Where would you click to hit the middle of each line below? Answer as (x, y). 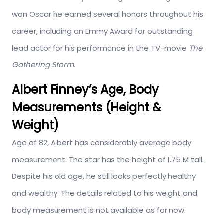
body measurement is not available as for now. (99, 210)
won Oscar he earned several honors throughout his (108, 14)
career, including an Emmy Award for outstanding (102, 31)
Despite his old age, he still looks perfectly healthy (104, 176)
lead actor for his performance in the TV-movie (100, 48)
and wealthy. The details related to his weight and (105, 193)
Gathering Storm (43, 65)
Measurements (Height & (86, 108)
